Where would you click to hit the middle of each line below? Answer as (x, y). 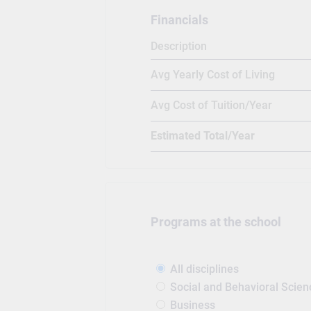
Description (178, 47)
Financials (179, 20)
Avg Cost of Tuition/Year (211, 106)
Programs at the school (216, 222)
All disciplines (204, 269)
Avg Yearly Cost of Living (212, 75)
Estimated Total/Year (202, 136)
